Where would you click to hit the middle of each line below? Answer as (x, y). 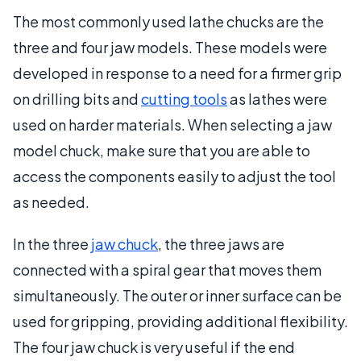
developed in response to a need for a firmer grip (177, 73)
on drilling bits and (77, 98)
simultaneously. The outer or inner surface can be (177, 295)
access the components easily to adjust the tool (174, 176)
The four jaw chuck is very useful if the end (154, 346)
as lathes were (277, 98)
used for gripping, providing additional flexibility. (180, 321)
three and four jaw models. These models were (170, 47)
